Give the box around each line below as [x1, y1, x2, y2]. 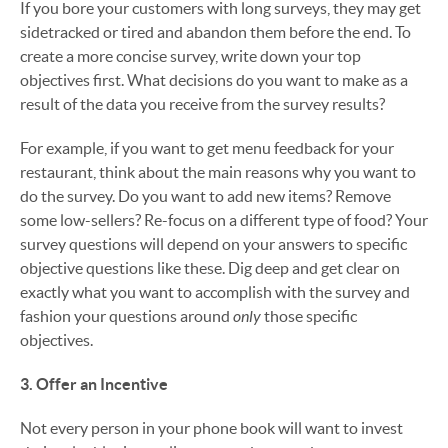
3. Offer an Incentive [20, 375, 168, 393]
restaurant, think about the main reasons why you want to [20, 163, 416, 181]
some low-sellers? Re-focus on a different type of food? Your [20, 211, 428, 229]
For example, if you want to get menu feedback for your [20, 139, 394, 157]
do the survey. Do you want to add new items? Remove [20, 187, 391, 205]
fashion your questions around [20, 307, 233, 325]
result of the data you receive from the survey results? [20, 95, 385, 113]
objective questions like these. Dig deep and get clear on [20, 259, 400, 277]
